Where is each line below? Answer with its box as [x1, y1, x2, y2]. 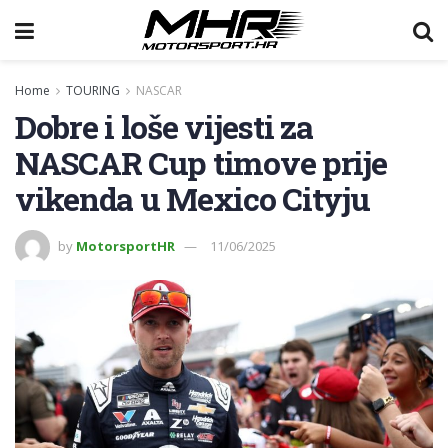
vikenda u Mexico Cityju [15, 177, 370, 220]
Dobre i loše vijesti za [15, 105, 313, 148]
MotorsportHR [76, 236, 175, 255]
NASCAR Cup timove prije [15, 141, 387, 184]
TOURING [66, 82, 120, 99]
